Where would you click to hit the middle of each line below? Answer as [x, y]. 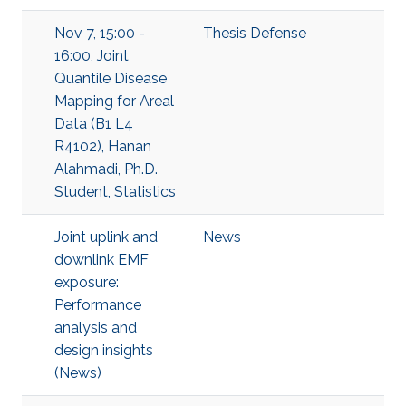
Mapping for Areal [114, 101]
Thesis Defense [255, 33]
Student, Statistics [115, 192]
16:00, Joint [92, 56]
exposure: [87, 282]
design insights [104, 350]
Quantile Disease [111, 78]
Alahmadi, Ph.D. [106, 169]
